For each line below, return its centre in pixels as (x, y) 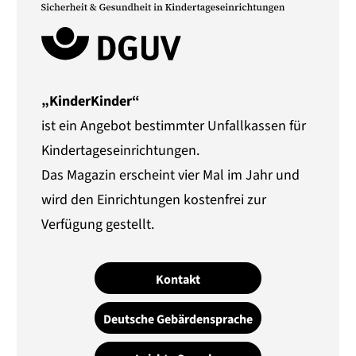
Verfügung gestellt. (98, 225)
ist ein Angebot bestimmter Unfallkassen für (174, 126)
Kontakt (178, 279)
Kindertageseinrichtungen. (121, 151)
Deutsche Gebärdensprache (178, 319)
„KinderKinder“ (91, 102)
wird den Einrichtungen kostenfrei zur (154, 200)
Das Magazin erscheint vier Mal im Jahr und (171, 176)
